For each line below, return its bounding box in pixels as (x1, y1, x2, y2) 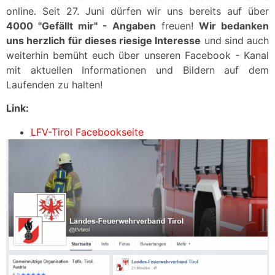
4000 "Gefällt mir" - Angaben (6, 20, 156, 32)
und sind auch (201, 34, 269, 47)
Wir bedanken (199, 20, 269, 32)
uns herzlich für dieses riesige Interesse (6, 34, 201, 47)
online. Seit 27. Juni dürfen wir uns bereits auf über (6, 5, 269, 17)
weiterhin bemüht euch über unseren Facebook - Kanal (6, 49, 269, 61)
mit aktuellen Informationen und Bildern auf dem (6, 64, 269, 76)
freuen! (156, 20, 199, 32)
